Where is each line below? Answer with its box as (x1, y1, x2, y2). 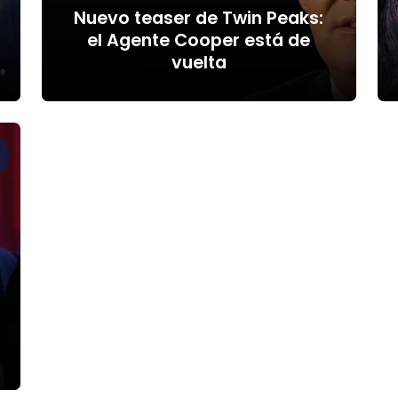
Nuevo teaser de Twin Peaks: (74, 5, 324, 30)
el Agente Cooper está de (87, 28, 311, 52)
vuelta (171, 50, 227, 75)
